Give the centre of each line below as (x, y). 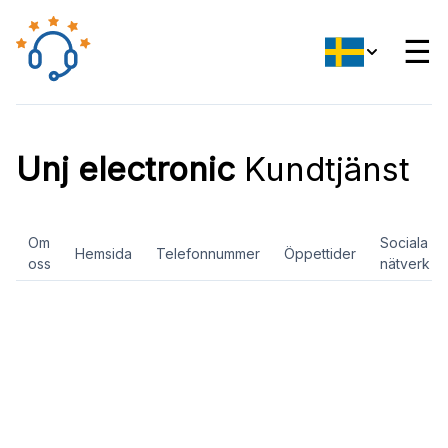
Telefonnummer (208, 253)
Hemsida (103, 253)
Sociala (404, 242)
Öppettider (320, 253)
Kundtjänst (322, 169)
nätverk (405, 263)
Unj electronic (125, 169)
